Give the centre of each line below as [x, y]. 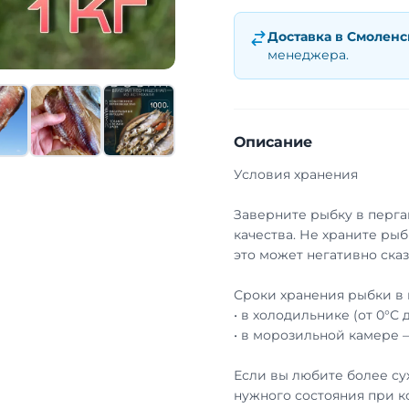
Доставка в [307, 37]
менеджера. [308, 55]
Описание [273, 142]
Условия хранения [296, 174]
